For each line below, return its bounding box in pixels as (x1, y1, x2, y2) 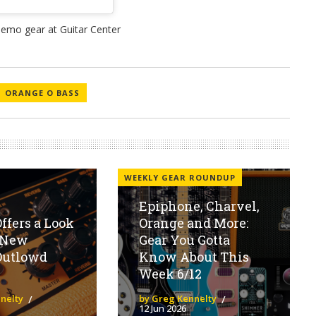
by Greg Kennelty (138, 291, 217, 305)
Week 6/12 (138, 265, 202, 282)
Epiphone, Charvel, (138, 197, 260, 214)
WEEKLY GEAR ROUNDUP (123, 171, 236, 183)
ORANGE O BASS (5, 87, 80, 98)
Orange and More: (138, 214, 248, 231)
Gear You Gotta (138, 231, 230, 248)
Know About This (138, 248, 249, 265)
